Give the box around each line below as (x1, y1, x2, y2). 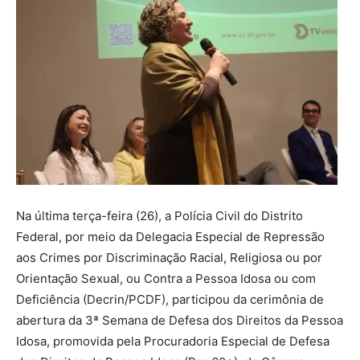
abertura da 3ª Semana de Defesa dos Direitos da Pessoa (16, 312, 343, 328)
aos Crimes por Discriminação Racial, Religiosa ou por (16, 249, 322, 265)
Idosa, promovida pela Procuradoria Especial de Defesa (16, 333, 329, 349)
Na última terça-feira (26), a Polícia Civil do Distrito (16, 207, 303, 223)
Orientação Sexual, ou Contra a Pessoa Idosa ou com (16, 270, 316, 286)
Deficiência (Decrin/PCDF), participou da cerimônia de (16, 291, 324, 307)
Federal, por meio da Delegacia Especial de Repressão (16, 228, 325, 244)
